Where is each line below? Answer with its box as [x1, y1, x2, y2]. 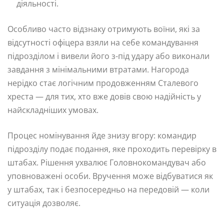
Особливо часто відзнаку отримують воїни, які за [7, 23, 200, 35]
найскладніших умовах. [7, 104, 98, 116]
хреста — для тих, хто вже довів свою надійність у [7, 91, 201, 102]
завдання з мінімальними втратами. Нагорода [7, 64, 189, 75]
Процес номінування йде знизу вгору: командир [7, 130, 196, 141]
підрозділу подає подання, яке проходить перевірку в [7, 143, 216, 155]
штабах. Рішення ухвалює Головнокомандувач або [7, 157, 206, 168]
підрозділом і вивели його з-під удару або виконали [7, 50, 209, 62]
